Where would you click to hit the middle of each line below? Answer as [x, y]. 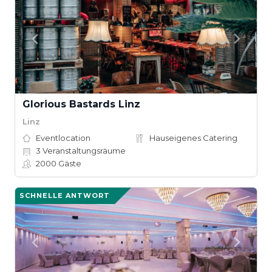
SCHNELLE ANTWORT [65, 195]
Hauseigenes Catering [193, 138]
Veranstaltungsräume [83, 151]
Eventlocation [63, 138]
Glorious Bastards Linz [81, 104]
